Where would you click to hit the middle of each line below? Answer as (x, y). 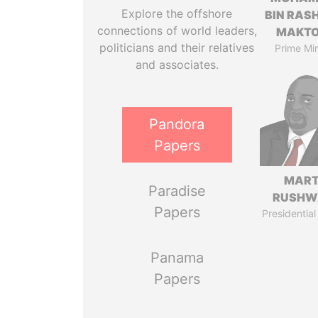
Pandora (177, 124)
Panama (177, 258)
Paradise (177, 191)
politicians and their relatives (177, 48)
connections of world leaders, (177, 31)
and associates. (177, 65)
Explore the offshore (177, 13)
